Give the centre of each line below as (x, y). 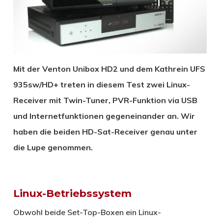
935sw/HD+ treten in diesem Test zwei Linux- (101, 84)
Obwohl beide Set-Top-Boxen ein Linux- (87, 212)
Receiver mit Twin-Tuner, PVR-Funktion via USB (105, 100)
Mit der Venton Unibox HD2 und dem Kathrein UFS (109, 69)
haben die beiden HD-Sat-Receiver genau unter (105, 131)
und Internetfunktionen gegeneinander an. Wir (104, 116)
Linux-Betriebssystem (72, 193)
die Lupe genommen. (53, 147)
